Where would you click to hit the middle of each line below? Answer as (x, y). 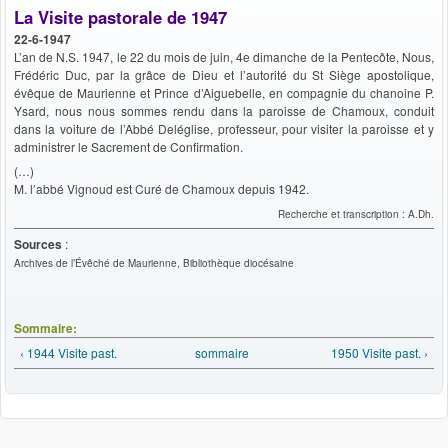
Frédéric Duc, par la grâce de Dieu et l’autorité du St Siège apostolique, (224, 74)
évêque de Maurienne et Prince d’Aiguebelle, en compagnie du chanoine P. (224, 92)
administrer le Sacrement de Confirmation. (128, 146)
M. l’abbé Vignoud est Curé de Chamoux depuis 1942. (161, 188)
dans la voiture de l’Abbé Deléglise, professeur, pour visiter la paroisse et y (224, 128)
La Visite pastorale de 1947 (120, 16)
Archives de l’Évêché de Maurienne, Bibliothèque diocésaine (154, 262)
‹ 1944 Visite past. (68, 352)
